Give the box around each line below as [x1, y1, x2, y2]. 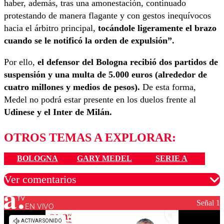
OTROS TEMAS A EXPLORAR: [4, 131, 176, 144]
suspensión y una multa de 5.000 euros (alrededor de [4, 69, 207, 80]
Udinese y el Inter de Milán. [4, 107, 112, 117]
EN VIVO [25, 202, 54, 211]
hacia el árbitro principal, [4, 23, 98, 33]
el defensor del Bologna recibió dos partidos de [37, 57, 218, 67]
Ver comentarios [4, 172, 76, 185]
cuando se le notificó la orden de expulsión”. [4, 35, 174, 46]
